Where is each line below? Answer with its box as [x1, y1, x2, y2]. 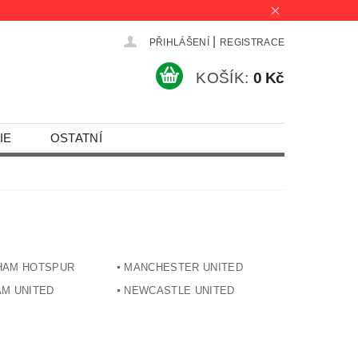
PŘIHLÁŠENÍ [149, 37, 209, 49]
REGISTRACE [219, 37, 285, 49]
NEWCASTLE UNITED [124, 284, 235, 297]
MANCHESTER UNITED [124, 261, 243, 274]
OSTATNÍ [50, 131, 102, 145]
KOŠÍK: [196, 70, 249, 87]
